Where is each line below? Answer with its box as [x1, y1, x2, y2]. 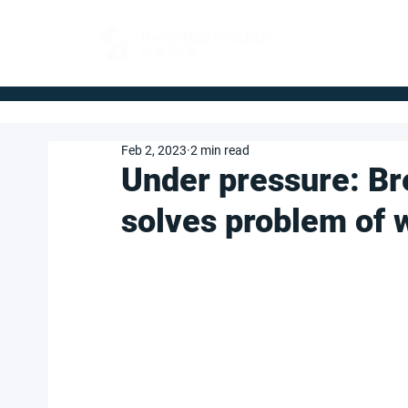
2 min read [190, 143, 250, 158]
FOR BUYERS [304, 29, 379, 43]
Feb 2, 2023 [121, 143, 187, 158]
